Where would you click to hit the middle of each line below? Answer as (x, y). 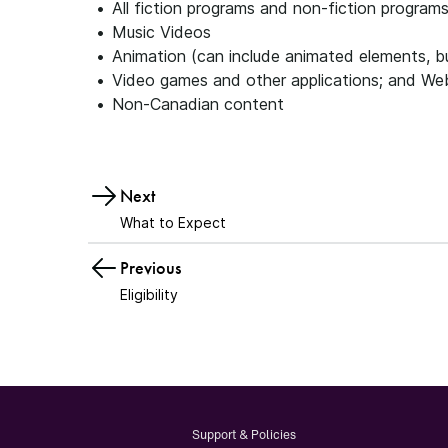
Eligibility (149, 294)
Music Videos (161, 32)
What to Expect (173, 222)
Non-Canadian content (198, 104)
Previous (150, 267)
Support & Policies (243, 434)
